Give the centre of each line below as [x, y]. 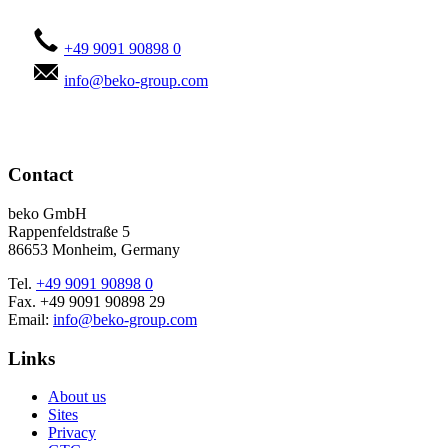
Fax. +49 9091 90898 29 [86, 301]
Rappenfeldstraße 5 [69, 231]
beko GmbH [47, 213]
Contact [40, 175]
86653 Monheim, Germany [94, 249]
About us [77, 397]
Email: [30, 319]
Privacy [72, 433]
